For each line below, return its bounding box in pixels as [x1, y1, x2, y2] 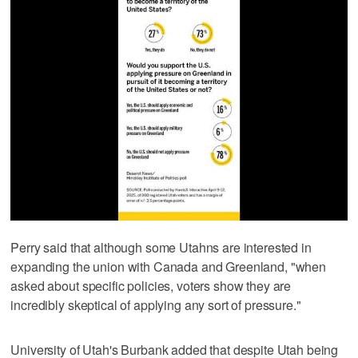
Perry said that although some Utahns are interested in [10, 238, 312, 257]
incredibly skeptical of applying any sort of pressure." [10, 296, 301, 315]
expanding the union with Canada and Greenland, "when [10, 257, 327, 276]
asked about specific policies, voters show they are [10, 276, 292, 296]
